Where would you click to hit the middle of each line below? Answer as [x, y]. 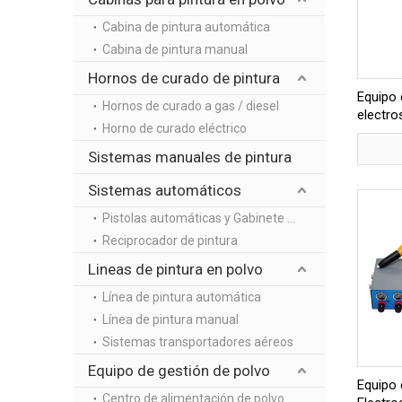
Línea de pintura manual [170, 319]
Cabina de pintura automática [186, 27]
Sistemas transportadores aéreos [198, 342]
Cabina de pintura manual [175, 49]
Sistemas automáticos [165, 190]
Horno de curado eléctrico [175, 128]
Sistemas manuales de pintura [190, 157]
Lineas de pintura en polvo [175, 269]
